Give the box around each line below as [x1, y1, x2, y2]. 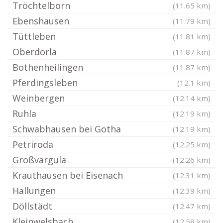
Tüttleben [12, 30, 56, 42]
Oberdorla [12, 46, 57, 58]
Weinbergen [12, 92, 65, 104]
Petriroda [12, 138, 53, 150]
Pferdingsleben [12, 77, 78, 89]
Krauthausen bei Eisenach [12, 169, 123, 181]
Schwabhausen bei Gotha [12, 123, 121, 135]
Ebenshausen [12, 15, 69, 27]
